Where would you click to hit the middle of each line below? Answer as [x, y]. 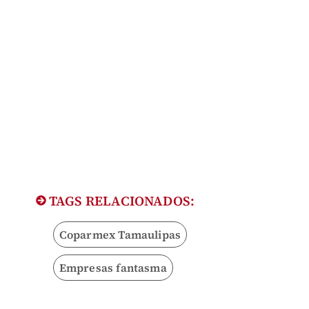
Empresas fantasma [113, 268]
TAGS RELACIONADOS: [120, 201]
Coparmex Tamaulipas [120, 235]
